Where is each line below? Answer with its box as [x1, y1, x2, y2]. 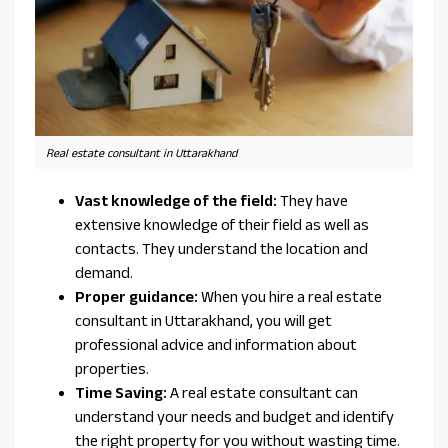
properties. [75, 360, 149, 378]
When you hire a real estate [198, 288, 382, 306]
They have [277, 192, 348, 210]
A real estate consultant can [167, 384, 358, 402]
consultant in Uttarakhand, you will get [75, 312, 332, 330]
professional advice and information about [75, 336, 357, 354]
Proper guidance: [75, 288, 198, 306]
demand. [75, 264, 133, 282]
